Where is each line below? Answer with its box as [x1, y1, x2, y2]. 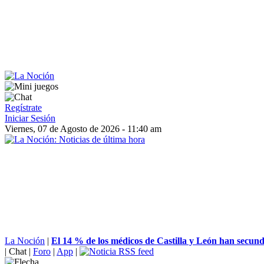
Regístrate [5, 103, 42, 113]
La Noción [5, 236, 45, 246]
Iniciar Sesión [5, 113, 55, 123]
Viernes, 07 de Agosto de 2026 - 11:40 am [5, 124, 161, 134]
